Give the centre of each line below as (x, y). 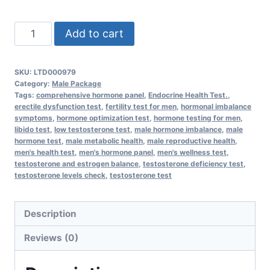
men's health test (45, 152)
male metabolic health (104, 140)
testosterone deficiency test (193, 163)
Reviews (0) (52, 237)
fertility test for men (141, 106)
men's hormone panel (116, 152)
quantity (33, 77)
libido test (32, 129)
